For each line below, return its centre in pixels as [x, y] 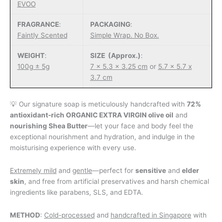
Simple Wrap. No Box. [124, 35]
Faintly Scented [42, 35]
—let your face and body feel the [140, 126]
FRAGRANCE [38, 25]
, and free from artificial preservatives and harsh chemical [117, 181]
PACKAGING [110, 25]
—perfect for [114, 170]
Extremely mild [33, 170]
